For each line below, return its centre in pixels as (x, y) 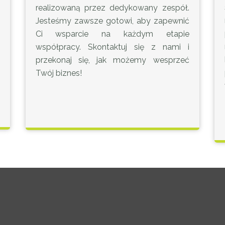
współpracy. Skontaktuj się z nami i (112, 47)
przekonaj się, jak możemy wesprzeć (112, 60)
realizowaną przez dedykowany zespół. (112, 8)
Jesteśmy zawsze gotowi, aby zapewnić (112, 21)
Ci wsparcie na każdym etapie (112, 34)
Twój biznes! (59, 73)
